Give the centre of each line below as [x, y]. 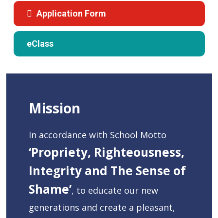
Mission [55, 108]
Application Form [71, 14]
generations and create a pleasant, [102, 208]
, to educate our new [115, 191]
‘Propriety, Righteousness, [107, 152]
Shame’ [50, 189]
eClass [40, 44]
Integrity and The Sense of [108, 171]
